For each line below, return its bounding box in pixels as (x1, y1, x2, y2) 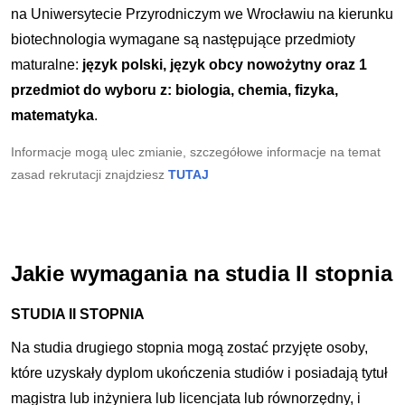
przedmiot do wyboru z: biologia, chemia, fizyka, (11, 81, 339, 98)
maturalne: (11, 56, 83, 72)
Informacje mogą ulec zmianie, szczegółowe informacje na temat (11, 144, 381, 159)
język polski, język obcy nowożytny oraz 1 (82, 56, 368, 72)
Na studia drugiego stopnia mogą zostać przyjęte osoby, (11, 339, 369, 355)
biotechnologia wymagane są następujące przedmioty (11, 31, 356, 47)
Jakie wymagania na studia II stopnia (11, 261, 393, 287)
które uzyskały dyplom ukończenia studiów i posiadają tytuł (11, 364, 389, 381)
